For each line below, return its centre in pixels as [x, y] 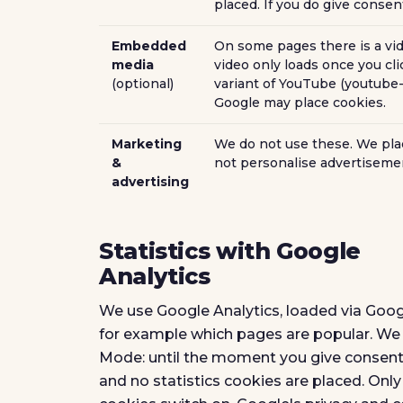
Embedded [149, 46]
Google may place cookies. [300, 103]
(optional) [143, 84]
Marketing [147, 144]
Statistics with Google [230, 251]
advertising [150, 182]
